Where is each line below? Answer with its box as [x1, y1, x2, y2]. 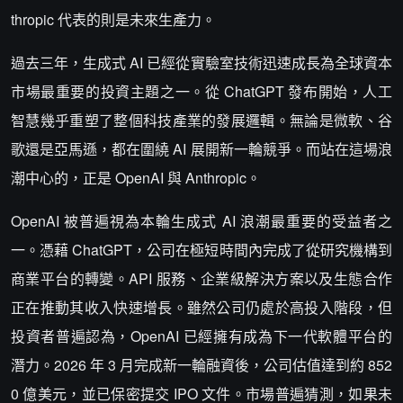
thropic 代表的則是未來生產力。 [11, 9, 216, 30]
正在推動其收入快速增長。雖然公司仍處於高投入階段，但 [11, 297, 392, 318]
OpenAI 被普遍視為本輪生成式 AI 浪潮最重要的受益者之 [11, 210, 392, 231]
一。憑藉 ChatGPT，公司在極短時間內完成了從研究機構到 [11, 239, 392, 260]
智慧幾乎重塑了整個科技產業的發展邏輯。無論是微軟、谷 [11, 110, 392, 130]
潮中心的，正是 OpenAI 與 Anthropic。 [11, 167, 261, 188]
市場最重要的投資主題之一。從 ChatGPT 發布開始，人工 [11, 81, 392, 102]
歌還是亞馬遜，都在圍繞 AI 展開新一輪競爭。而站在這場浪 [11, 139, 392, 159]
